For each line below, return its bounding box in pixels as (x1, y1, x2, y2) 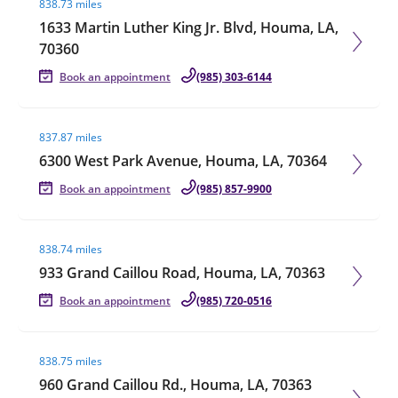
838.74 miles (39, 242, 102, 257)
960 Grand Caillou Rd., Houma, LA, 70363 (39, 375, 312, 394)
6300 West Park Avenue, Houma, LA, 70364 (39, 151, 327, 171)
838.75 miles (39, 354, 102, 369)
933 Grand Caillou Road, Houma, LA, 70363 (39, 263, 325, 283)
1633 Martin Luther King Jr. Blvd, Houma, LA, (39, 18, 338, 37)
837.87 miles (39, 130, 102, 145)
